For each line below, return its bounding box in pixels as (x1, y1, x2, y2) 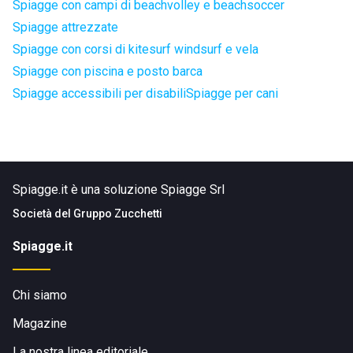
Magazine (13, 316, 67, 331)
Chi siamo (13, 288, 67, 303)
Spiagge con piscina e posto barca (13, 64, 203, 79)
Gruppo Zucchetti (73, 207, 162, 220)
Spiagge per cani (186, 86, 278, 101)
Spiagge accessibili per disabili (13, 86, 186, 101)
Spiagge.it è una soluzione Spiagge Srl (13, 182, 225, 197)
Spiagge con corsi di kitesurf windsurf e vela (13, 42, 258, 57)
